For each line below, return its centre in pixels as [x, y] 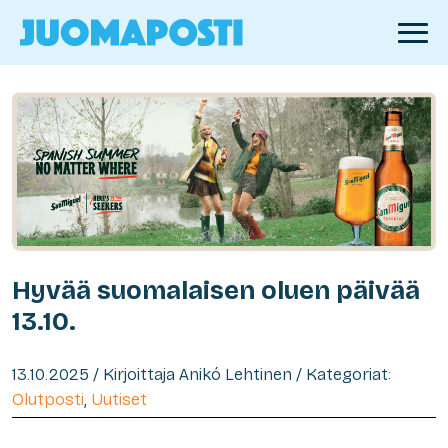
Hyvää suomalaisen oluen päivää [216, 290]
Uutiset [119, 399]
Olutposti [48, 399]
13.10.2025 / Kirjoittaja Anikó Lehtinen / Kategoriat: [201, 374]
